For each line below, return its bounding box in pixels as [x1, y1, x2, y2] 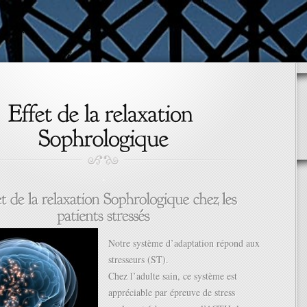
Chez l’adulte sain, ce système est [108, 269, 237, 282]
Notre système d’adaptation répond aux [108, 236, 260, 249]
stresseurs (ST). [108, 253, 169, 266]
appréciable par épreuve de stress [108, 286, 235, 299]
